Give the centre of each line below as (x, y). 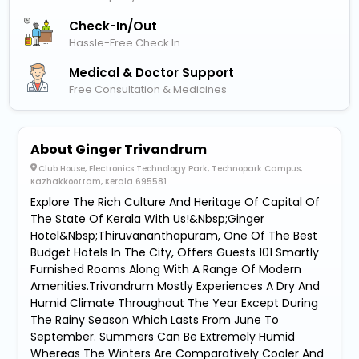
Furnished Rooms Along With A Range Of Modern (166, 270)
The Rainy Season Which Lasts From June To (155, 320)
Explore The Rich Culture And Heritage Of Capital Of (175, 202)
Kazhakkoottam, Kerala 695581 (99, 182)
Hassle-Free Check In (125, 42)
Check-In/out (113, 26)
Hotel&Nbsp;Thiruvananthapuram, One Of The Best (174, 236)
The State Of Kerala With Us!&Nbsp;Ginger (148, 219)
